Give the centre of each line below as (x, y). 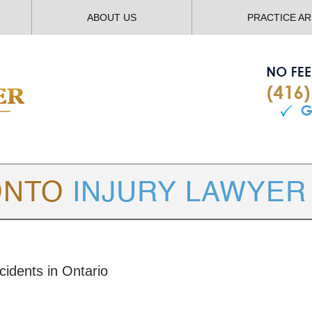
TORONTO (91, 232)
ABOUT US (112, 17)
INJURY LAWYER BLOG (184, 232)
